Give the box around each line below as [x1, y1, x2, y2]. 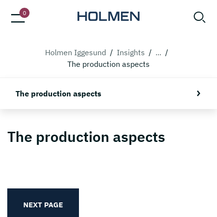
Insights [117, 47, 145, 57]
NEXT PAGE [23, 200, 63, 209]
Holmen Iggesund [45, 47, 106, 57]
